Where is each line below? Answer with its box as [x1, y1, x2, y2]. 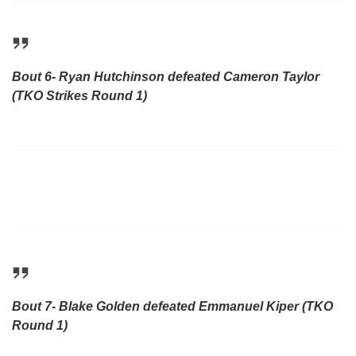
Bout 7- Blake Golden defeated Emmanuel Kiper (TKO [12, 300, 333, 314]
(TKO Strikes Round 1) [12, 89, 147, 103]
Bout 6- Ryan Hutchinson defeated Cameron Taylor [12, 70, 319, 84]
